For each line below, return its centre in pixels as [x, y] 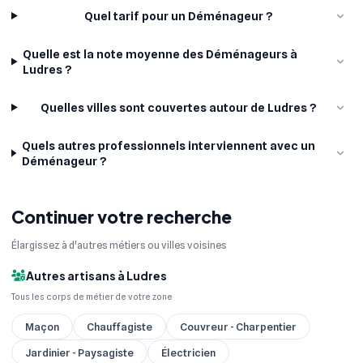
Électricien [188, 353]
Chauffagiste [120, 327]
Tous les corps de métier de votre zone [92, 297]
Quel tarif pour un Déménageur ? [179, 16]
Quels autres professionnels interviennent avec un [169, 145]
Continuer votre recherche [122, 216]
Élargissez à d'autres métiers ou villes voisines [119, 245]
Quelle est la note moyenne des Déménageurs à [160, 54]
